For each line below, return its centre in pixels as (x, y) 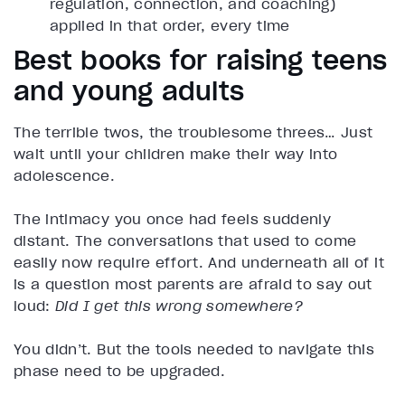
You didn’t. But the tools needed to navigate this (194, 349)
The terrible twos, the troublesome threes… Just (193, 132)
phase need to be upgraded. (120, 371)
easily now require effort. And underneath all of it (199, 263)
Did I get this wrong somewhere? (179, 306)
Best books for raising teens (200, 61)
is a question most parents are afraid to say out (193, 284)
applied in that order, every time (170, 26)
